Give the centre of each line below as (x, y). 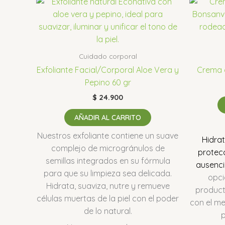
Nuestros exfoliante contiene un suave (108, 136)
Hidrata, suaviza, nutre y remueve (108, 186)
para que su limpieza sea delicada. (108, 174)
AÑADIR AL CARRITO (108, 118)
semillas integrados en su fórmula (108, 161)
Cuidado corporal (108, 56)
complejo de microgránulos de (108, 148)
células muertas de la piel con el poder (108, 199)
